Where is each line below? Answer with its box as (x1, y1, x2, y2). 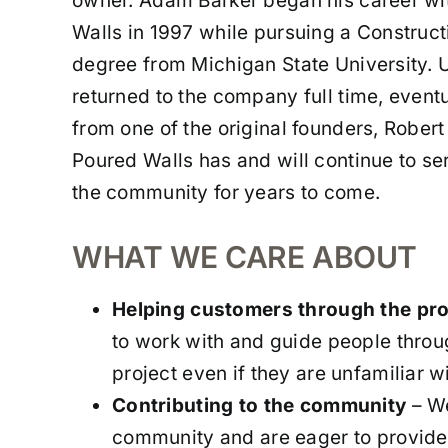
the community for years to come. (71, 180, 381, 204)
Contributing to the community (111, 393, 407, 417)
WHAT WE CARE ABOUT (71, 238, 417, 275)
